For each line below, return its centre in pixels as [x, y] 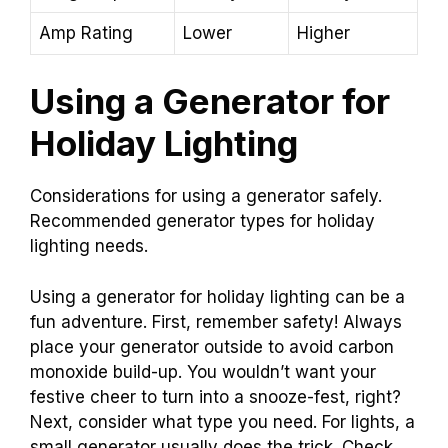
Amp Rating [86, 32]
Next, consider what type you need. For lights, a [222, 421]
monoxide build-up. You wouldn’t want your [203, 371]
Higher [323, 32]
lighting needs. [89, 246]
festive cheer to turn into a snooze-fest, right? [215, 396]
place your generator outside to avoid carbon [212, 346]
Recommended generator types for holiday [202, 221]
